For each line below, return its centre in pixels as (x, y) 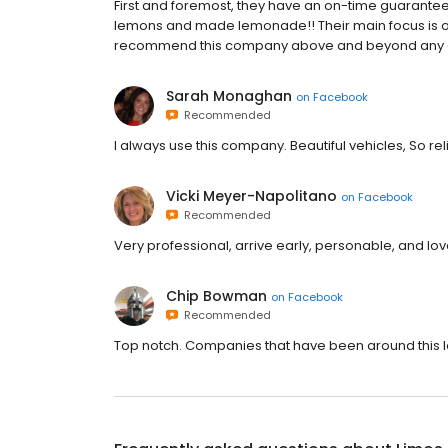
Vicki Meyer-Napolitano (251, 196)
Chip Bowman (216, 296)
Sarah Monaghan (229, 96)
